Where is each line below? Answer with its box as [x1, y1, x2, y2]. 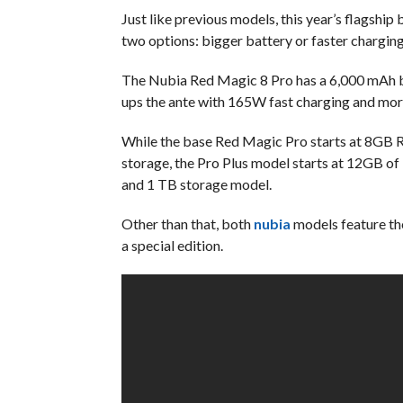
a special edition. [121, 237, 223, 254]
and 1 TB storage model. [121, 175, 272, 193]
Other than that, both [121, 215, 254, 232]
